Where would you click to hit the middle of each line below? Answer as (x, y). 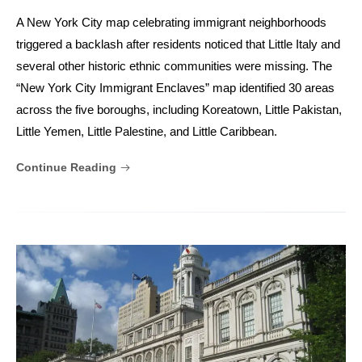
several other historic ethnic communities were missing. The (174, 66)
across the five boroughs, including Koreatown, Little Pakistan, (179, 110)
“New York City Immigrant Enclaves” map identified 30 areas (175, 88)
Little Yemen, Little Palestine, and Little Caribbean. (147, 132)
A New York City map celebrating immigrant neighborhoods (171, 23)
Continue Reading (68, 168)
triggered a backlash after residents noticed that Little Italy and (178, 44)
